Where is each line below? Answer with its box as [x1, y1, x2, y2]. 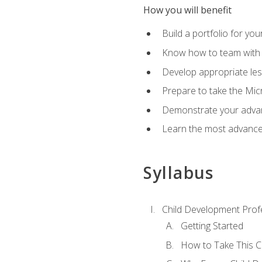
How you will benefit [143, 4, 232, 17]
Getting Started [180, 219, 243, 233]
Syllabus [143, 161, 214, 184]
